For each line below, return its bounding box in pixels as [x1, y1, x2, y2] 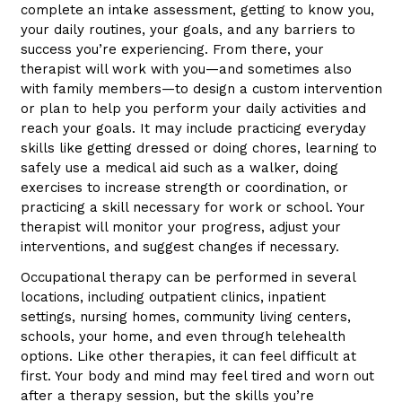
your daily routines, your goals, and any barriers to [20, 21, 355, 38]
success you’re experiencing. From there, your [20, 40, 324, 57]
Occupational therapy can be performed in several [20, 268, 355, 285]
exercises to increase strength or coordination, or [20, 179, 348, 196]
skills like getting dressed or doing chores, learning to [20, 139, 377, 156]
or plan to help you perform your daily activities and [20, 100, 366, 117]
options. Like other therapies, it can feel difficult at [20, 347, 356, 364]
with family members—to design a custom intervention [20, 80, 382, 97]
